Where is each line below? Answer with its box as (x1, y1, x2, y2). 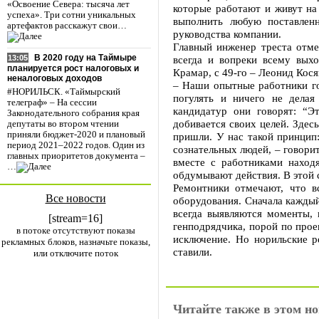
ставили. (173, 246, 212, 258)
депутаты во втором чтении (7, 119, 119, 130)
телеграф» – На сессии (7, 98, 97, 108)
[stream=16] (48, 212, 103, 224)
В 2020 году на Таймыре (34, 53, 137, 63)
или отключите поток (33, 248, 118, 258)
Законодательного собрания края (7, 108, 140, 119)
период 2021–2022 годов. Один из (7, 140, 145, 151)
